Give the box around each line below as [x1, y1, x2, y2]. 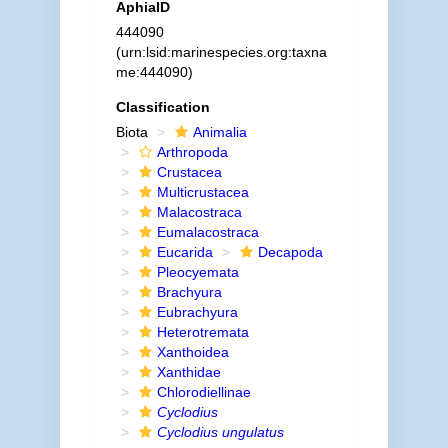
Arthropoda [156, 144, 228, 160]
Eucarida [156, 244, 213, 260]
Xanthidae [156, 364, 221, 380]
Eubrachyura [156, 304, 238, 320]
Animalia [192, 124, 247, 140]
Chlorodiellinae [156, 384, 251, 400]
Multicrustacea [156, 184, 249, 200]
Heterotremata [156, 324, 249, 340]
